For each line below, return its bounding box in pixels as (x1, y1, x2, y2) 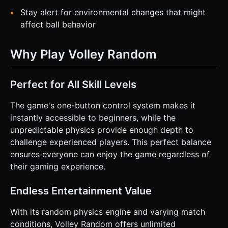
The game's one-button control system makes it (10, 100, 195, 111)
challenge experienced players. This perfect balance (10, 137, 211, 148)
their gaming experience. (10, 161, 105, 172)
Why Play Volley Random (10, 46, 157, 62)
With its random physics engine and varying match (10, 207, 205, 217)
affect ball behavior (20, 19, 96, 30)
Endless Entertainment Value (10, 185, 152, 197)
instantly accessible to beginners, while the (10, 112, 176, 123)
